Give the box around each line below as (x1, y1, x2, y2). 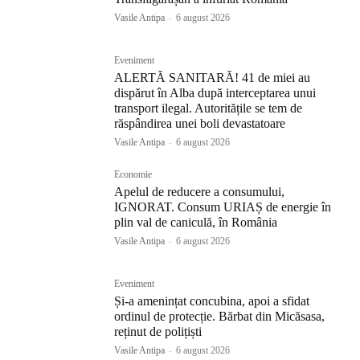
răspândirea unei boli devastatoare (114, 116, 286, 130)
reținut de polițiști (114, 325, 202, 339)
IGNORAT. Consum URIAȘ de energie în (114, 199, 332, 214)
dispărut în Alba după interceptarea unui (114, 85, 317, 100)
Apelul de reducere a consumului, (114, 184, 285, 198)
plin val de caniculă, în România (114, 215, 278, 229)
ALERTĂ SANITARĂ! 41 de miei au (114, 70, 311, 84)
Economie (114, 168, 153, 180)
